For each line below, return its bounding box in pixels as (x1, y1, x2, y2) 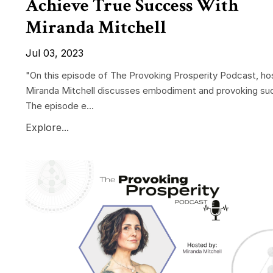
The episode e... (26, 100, 94, 112)
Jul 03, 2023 (26, 47, 83, 60)
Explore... (26, 121, 69, 134)
